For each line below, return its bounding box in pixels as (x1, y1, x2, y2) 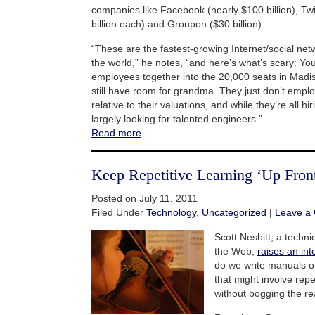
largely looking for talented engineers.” (91, 112, 262, 124)
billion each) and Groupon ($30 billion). (91, 18, 264, 30)
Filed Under (91, 206, 146, 218)
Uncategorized (202, 206, 266, 218)
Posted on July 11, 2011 (91, 192, 198, 204)
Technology (146, 206, 196, 218)
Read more (91, 127, 141, 139)
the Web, (214, 245, 257, 257)
